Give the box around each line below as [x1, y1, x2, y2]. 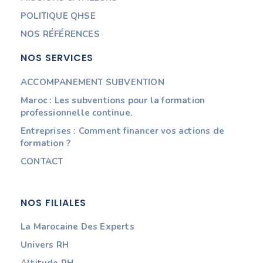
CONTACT [21, 155, 63, 167]
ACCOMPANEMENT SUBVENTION [21, 76, 164, 88]
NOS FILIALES [21, 195, 86, 210]
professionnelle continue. [21, 106, 133, 119]
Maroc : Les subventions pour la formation [21, 94, 205, 106]
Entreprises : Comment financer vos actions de [21, 124, 225, 137]
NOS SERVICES [21, 51, 93, 65]
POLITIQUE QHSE [21, 10, 96, 22]
